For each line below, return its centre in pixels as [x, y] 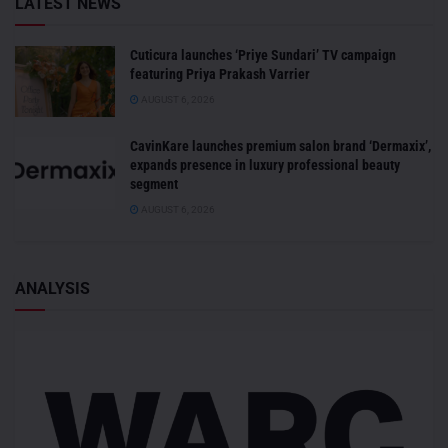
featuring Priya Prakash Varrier [220, 73]
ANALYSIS [52, 289]
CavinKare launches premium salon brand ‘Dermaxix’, [280, 146]
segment [154, 184]
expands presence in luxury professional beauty [265, 165]
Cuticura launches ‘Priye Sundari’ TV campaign [263, 54]
